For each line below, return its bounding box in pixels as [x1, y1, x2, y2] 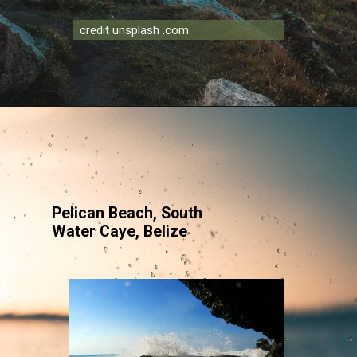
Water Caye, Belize [52, 222, 188, 241]
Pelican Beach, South [52, 204, 203, 223]
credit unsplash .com [80, 22, 190, 37]
